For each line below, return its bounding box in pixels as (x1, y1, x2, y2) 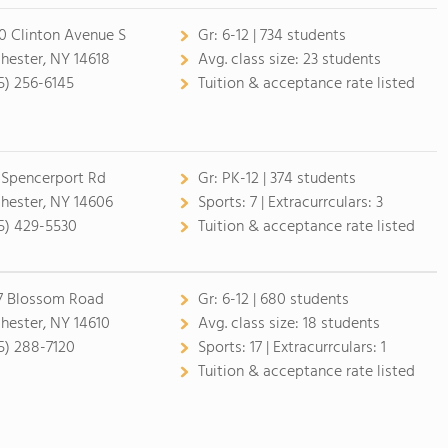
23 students (302, 47, 381, 73)
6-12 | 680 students (221, 287, 349, 313)
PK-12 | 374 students (221, 166, 356, 192)
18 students (302, 311, 380, 337)
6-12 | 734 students (221, 23, 346, 49)
